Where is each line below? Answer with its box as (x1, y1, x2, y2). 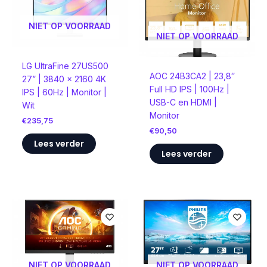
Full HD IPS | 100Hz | (149, 83, 229, 94)
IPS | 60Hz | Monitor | (21, 87, 107, 98)
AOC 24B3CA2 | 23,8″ (149, 70, 235, 81)
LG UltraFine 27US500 (21, 61, 108, 72)
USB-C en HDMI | (149, 97, 217, 107)
